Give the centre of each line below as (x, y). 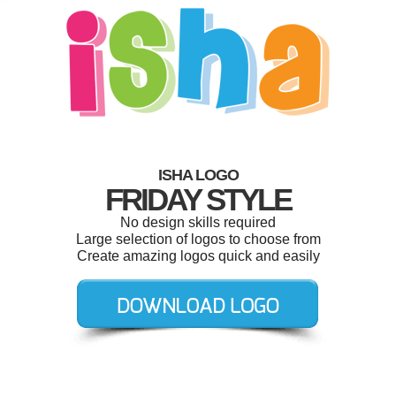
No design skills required (198, 222)
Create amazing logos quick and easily (198, 256)
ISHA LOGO (198, 175)
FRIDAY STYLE (198, 199)
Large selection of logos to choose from (198, 239)
